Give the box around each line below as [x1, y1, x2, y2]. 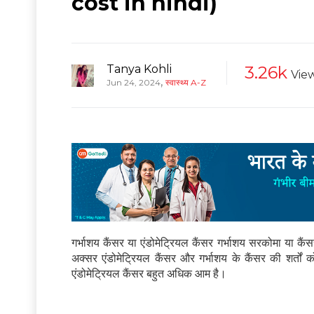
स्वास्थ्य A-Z [165, 76, 206, 88]
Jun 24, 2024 [107, 76, 161, 88]
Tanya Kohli [107, 62, 172, 76]
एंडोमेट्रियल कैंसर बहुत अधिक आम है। [71, 267, 226, 281]
